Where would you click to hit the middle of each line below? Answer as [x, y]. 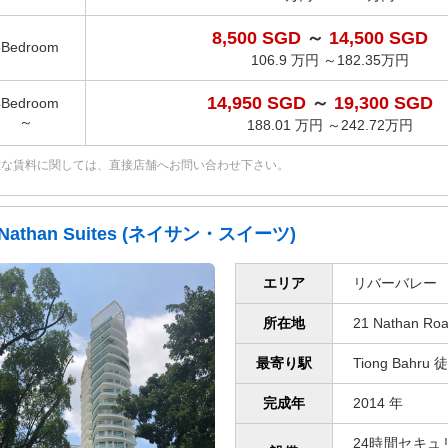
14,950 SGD [258, 103]
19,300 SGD [383, 103]
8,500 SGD [258, 38]
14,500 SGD [378, 38]
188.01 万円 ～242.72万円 [329, 125]
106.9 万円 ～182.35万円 [329, 60]
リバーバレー [395, 283]
